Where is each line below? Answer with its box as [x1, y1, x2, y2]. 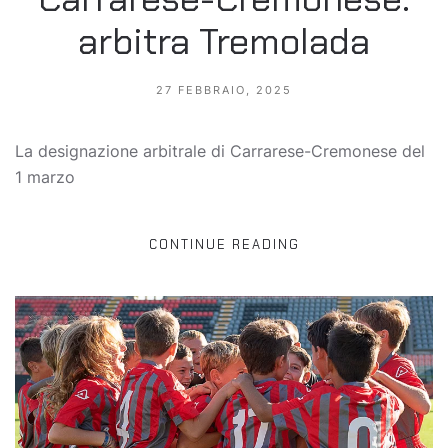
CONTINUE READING [148, 235, 300, 253]
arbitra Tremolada [78, 17, 370, 65]
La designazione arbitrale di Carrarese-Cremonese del [15, 140, 425, 161]
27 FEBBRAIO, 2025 [156, 82, 292, 97]
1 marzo [15, 166, 75, 187]
